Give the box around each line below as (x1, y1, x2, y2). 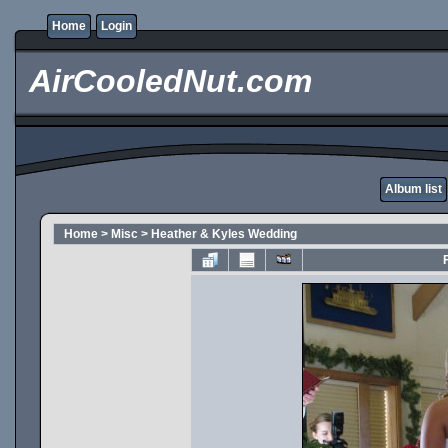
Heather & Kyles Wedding (151, 227, 297, 241)
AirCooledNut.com (20, 63, 312, 99)
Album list (385, 182, 442, 196)
